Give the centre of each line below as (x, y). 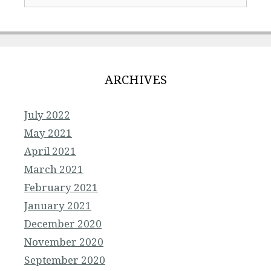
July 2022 (47, 114)
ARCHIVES (135, 79)
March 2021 (54, 169)
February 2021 (61, 187)
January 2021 (58, 205)
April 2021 (50, 151)
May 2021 (48, 132)
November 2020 (64, 241)
